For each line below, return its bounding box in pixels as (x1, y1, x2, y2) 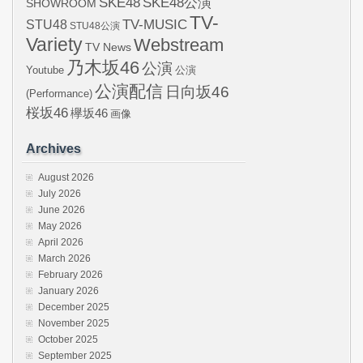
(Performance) (26, 88, 92, 100)
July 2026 (38, 188, 81, 199)
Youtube (26, 64, 64, 76)
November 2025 (38, 318, 109, 329)
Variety (26, 34, 83, 55)
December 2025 (38, 301, 109, 313)
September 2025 (38, 350, 112, 361)
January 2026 (38, 285, 99, 297)
